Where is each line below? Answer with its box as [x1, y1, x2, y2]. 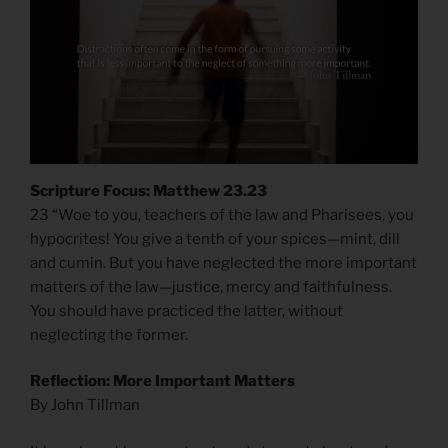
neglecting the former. [30, 325, 188, 344]
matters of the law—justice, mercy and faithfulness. [30, 277, 392, 296]
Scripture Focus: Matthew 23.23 [30, 181, 267, 200]
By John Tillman [30, 396, 140, 415]
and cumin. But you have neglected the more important [30, 253, 417, 272]
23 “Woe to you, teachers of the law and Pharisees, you [30, 205, 414, 224]
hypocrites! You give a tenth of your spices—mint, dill [30, 229, 400, 248]
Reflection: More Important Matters [30, 372, 295, 391]
